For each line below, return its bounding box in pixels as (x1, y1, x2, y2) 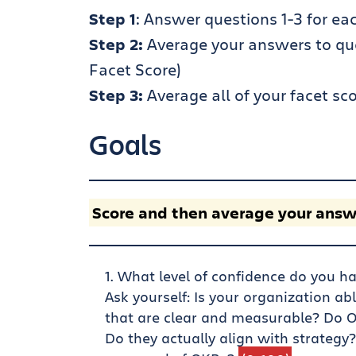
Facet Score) (89, 59, 181, 81)
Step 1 (89, 8, 136, 30)
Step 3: (89, 84, 143, 106)
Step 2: (89, 33, 143, 56)
